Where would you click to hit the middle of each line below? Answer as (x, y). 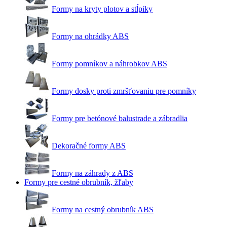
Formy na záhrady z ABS (92, 173)
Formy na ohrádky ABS (90, 36)
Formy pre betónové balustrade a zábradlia (120, 118)
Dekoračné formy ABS (89, 146)
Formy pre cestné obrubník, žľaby (79, 182)
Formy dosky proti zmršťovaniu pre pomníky (124, 91)
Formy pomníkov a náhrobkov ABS (109, 64)
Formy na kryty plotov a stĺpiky (102, 9)
